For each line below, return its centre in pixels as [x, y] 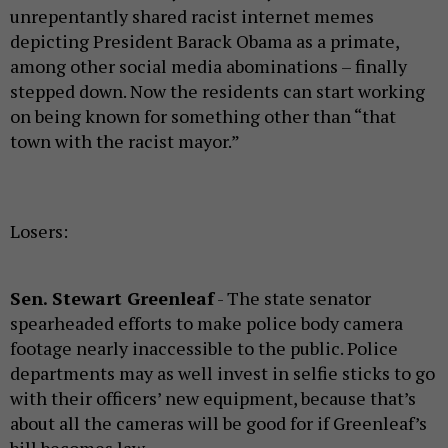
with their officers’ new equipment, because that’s [213, 397]
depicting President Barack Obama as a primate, [204, 40]
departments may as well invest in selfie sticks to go [222, 372]
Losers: [39, 230]
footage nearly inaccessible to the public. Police [204, 347]
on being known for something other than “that [203, 115]
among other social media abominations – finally [208, 65]
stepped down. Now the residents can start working [217, 90]
